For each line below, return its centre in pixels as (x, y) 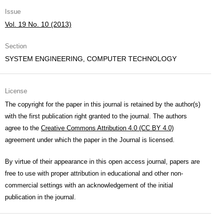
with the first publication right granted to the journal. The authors (96, 116)
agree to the (23, 128)
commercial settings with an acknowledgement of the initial (89, 185)
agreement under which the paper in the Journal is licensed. (90, 140)
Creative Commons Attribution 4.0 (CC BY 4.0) (107, 128)
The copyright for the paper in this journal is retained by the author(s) (103, 104)
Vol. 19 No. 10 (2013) (38, 24)
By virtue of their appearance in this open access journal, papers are (102, 162)
